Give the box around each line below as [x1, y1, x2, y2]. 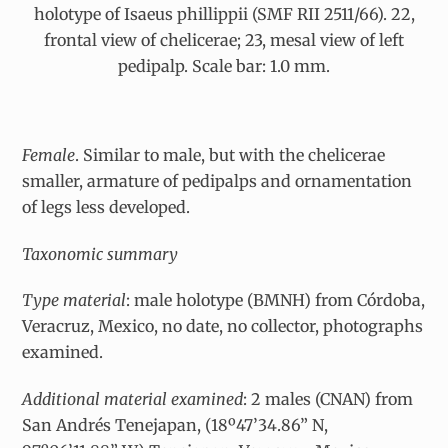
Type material [22, 290, 127, 311]
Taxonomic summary [22, 243, 179, 264]
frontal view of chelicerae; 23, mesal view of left [44, 29, 404, 50]
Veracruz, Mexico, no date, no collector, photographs [22, 316, 424, 337]
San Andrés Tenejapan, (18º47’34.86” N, [22, 415, 329, 436]
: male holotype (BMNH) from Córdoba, [126, 290, 426, 311]
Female [22, 144, 76, 165]
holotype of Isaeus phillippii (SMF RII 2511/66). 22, [33, 3, 415, 24]
